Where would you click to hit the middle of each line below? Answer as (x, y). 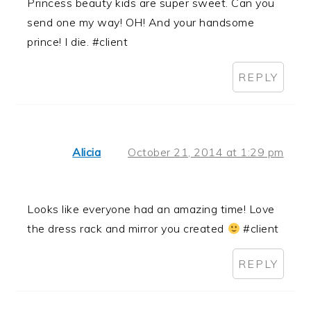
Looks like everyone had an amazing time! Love (151, 209)
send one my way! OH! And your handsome (141, 23)
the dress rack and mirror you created (127, 229)
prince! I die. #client (78, 42)
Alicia (87, 152)
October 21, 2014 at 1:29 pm (206, 152)
